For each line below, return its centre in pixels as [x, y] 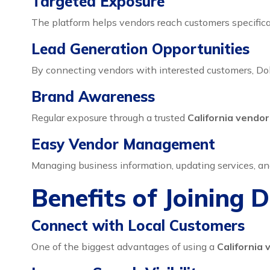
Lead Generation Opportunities [140, 49]
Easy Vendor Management [123, 144]
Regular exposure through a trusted [109, 118]
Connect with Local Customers [138, 225]
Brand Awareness [93, 96]
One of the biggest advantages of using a [124, 246]
